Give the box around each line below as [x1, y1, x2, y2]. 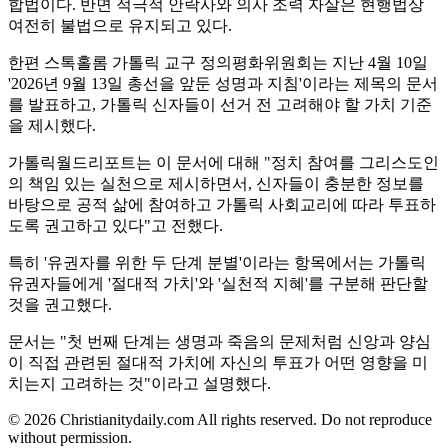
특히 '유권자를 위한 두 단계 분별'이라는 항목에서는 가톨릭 [8, 253, 426, 271]
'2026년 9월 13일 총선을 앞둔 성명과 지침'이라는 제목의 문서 [8, 74, 438, 92]
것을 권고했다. [8, 295, 112, 313]
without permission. [8, 428, 132, 446]
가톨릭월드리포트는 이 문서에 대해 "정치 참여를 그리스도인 [8, 153, 439, 171]
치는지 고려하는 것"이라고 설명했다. [8, 374, 275, 392]
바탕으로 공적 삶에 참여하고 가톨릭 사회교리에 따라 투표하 [8, 195, 436, 213]
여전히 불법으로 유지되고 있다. [8, 16, 232, 34]
